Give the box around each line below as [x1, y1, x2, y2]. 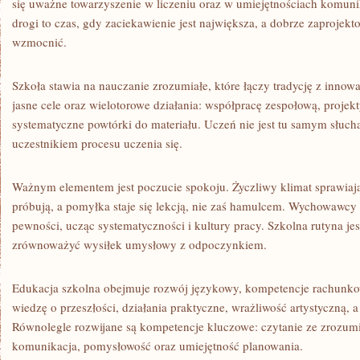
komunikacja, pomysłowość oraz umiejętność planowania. [12, 337, 303, 354]
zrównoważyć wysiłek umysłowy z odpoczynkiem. [12, 236, 267, 252]
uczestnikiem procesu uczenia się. [12, 135, 182, 151]
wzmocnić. [12, 34, 67, 50]
